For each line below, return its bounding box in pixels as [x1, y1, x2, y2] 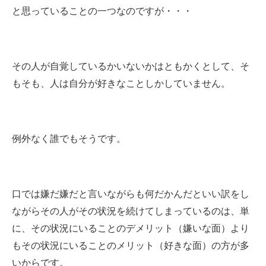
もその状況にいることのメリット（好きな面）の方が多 [12, 240, 249, 251]
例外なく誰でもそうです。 [12, 133, 126, 144]
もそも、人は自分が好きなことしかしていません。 [12, 78, 230, 88]
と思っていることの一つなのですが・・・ [12, 5, 192, 16]
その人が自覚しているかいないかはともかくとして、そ [12, 61, 249, 71]
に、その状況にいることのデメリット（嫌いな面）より [12, 223, 249, 233]
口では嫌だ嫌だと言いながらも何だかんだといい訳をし [12, 188, 249, 199]
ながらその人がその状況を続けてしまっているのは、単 [12, 205, 249, 216]
